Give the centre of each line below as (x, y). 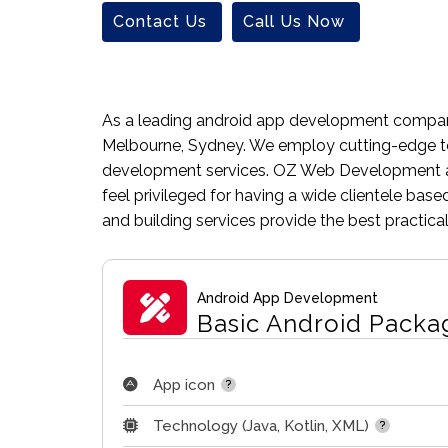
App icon (184, 385)
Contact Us (160, 21)
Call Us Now (294, 21)
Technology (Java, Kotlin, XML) (261, 426)
